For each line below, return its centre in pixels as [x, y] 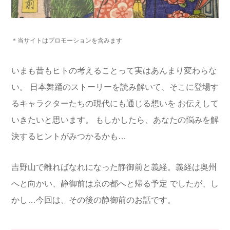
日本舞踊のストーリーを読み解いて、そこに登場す [123, 87]
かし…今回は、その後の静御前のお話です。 [93, 200]
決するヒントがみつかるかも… [69, 137]
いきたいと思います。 [52, 120]
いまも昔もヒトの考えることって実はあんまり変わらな [114, 71]
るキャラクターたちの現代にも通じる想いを [93, 104]
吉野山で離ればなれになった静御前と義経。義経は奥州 [114, 167]
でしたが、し [193, 184]
